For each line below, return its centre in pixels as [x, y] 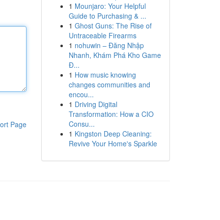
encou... [81, 94]
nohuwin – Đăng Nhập [109, 45]
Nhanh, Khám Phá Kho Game [115, 55]
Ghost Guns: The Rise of [113, 26]
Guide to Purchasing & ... [107, 16]
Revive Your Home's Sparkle [113, 143]
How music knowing [105, 75]
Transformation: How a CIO [111, 114]
